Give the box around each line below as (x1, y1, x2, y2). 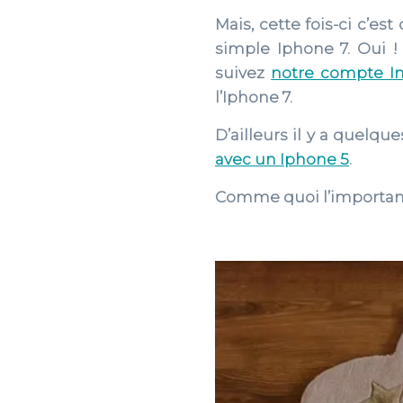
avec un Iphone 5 (215, 150, 349, 168)
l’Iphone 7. (215, 88, 292, 106)
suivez (215, 64, 272, 82)
